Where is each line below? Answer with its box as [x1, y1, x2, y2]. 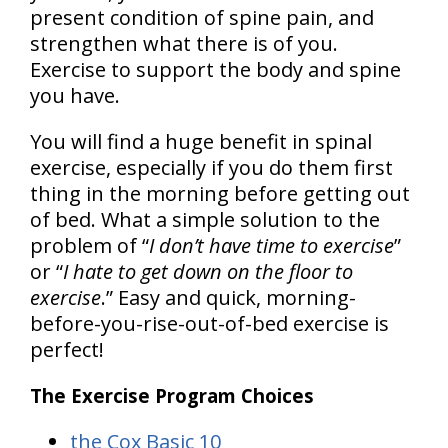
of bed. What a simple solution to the [30, 206, 380, 234]
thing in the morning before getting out [30, 180, 410, 208]
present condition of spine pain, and [30, 4, 374, 32]
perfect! [30, 336, 104, 364]
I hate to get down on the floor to [63, 258, 353, 286]
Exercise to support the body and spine [30, 56, 401, 84]
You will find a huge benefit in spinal [30, 128, 372, 156]
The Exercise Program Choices [30, 383, 314, 409]
